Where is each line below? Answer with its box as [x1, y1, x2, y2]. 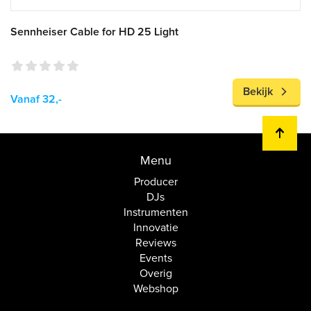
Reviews [135, 236, 176, 250]
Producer [133, 175, 178, 189]
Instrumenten [123, 205, 188, 219]
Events [139, 251, 172, 265]
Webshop [133, 282, 178, 296]
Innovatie [133, 221, 178, 235]
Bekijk [243, 85, 273, 99]
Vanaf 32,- [10, 92, 62, 106]
